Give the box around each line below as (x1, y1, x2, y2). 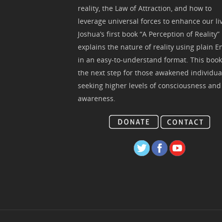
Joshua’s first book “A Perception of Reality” (78, 29, 220, 39)
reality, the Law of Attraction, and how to (78, 3, 212, 13)
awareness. (78, 93, 116, 103)
